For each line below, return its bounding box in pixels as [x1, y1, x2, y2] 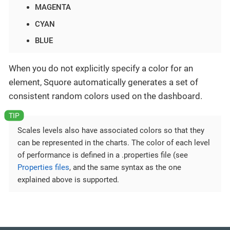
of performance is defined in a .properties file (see [17, 150, 188, 160]
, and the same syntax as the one [69, 163, 181, 172]
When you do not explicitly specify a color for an [9, 63, 193, 74]
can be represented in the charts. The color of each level [17, 138, 210, 148]
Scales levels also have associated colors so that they [17, 126, 204, 136]
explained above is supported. [17, 175, 119, 185]
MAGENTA [35, 3, 71, 12]
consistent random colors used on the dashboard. [9, 91, 202, 102]
